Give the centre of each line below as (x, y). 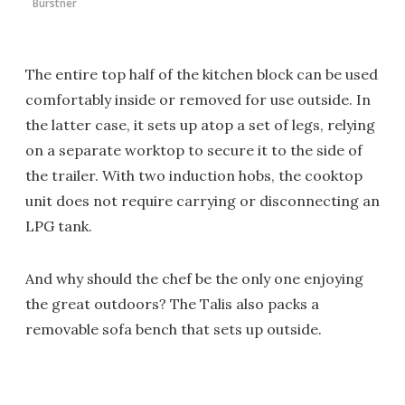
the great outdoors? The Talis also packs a (172, 304)
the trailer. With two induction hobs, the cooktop (194, 176)
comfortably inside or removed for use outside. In (198, 100)
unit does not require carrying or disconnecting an (202, 201)
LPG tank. (59, 226)
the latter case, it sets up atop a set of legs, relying (200, 125)
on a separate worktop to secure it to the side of (194, 151)
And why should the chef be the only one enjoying (194, 279)
